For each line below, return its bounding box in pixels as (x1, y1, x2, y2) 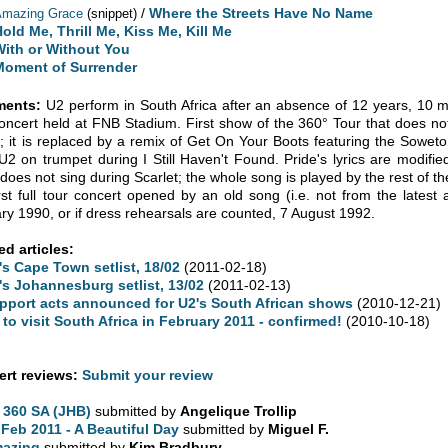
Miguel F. (268, 420, 330, 437)
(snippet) (87, 5, 138, 21)
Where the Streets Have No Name (149, 4, 374, 21)
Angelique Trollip (180, 402, 298, 419)
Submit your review (82, 366, 214, 383)
